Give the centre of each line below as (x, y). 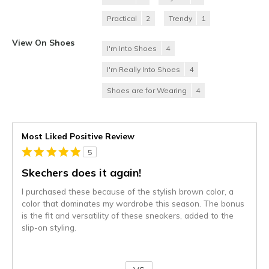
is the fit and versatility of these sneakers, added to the (128, 216)
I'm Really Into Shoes (144, 70)
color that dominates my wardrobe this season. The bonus (133, 204)
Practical (122, 19)
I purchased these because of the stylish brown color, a (128, 192)
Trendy (180, 19)
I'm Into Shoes (132, 49)
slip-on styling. (49, 228)
